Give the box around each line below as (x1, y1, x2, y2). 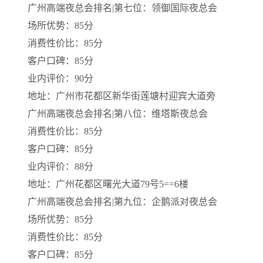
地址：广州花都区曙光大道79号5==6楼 (28, 179, 188, 189)
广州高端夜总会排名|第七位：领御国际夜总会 (28, 3, 217, 13)
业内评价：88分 (28, 161, 93, 171)
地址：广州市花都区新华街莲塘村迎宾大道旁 (28, 91, 215, 101)
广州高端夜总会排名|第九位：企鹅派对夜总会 (28, 197, 217, 207)
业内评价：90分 (28, 73, 93, 83)
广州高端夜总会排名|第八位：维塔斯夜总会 (28, 109, 208, 119)
